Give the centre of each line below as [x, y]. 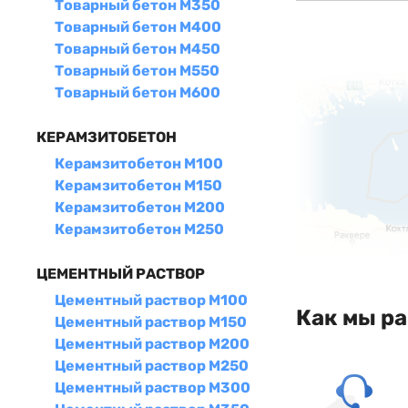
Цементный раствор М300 [153, 388]
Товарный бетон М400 [138, 27]
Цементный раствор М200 [152, 344]
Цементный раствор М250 [152, 366]
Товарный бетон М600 [138, 92]
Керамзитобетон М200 [140, 207]
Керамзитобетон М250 [139, 229]
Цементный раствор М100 [151, 300]
